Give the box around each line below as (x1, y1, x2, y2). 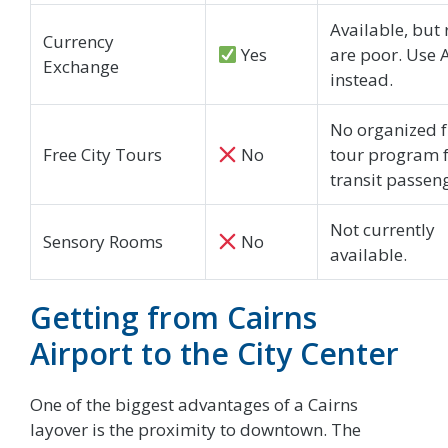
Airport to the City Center (30, 333, 399, 375)
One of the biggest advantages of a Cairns (30, 393, 358, 417)
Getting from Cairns (30, 297, 317, 339)
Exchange (43, 55, 119, 79)
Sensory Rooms (43, 230, 163, 254)
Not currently (330, 218, 435, 242)
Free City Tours (43, 143, 162, 167)
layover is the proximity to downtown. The (30, 418, 361, 442)
